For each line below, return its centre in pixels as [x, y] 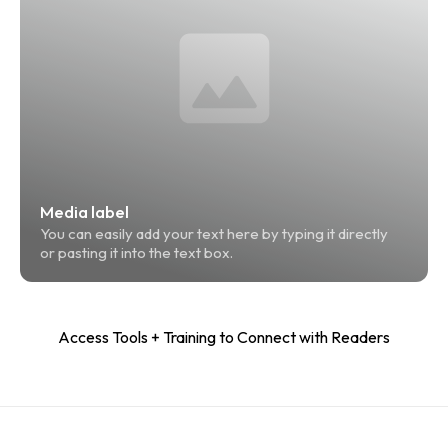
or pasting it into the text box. [136, 253]
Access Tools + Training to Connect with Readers [224, 336]
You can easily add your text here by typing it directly [215, 234]
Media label [84, 212]
